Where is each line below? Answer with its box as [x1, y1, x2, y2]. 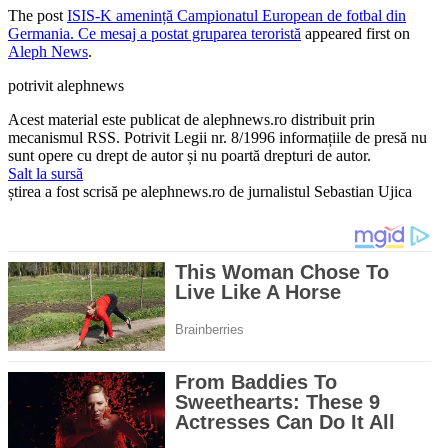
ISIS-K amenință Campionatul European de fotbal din [67, 7, 406, 25]
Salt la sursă [8, 165, 83, 183]
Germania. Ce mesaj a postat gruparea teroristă [8, 25, 301, 43]
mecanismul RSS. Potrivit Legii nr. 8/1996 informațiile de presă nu [8, 129, 427, 147]
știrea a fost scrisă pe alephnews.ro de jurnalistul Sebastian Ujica [8, 183, 412, 201]
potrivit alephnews [8, 77, 124, 95]
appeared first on [301, 25, 410, 43]
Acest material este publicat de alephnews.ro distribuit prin [8, 111, 375, 129]
